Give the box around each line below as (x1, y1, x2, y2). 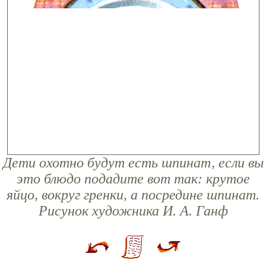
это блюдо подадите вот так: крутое (16, 170, 250, 186)
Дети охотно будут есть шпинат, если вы (2, 154, 264, 170)
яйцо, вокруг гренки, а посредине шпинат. (7, 186, 259, 202)
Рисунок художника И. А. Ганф (38, 202, 228, 218)
